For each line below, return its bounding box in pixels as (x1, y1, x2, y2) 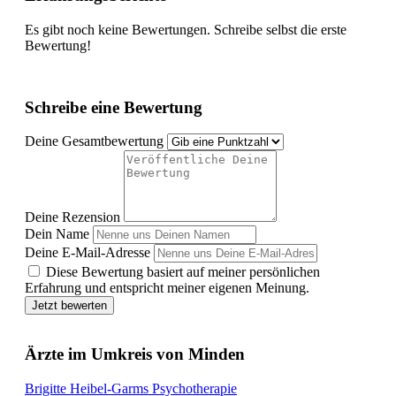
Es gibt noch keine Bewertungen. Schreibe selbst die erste (25, 21, 346, 37)
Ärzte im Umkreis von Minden (25, 345, 245, 364)
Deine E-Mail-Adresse (25, 245, 150, 261)
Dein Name (25, 226, 89, 242)
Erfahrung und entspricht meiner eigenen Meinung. (25, 280, 309, 296)
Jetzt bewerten (32, 299, 107, 313)
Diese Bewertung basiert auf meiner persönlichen (46, 264, 320, 280)
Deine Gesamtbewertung (25, 133, 164, 149)
